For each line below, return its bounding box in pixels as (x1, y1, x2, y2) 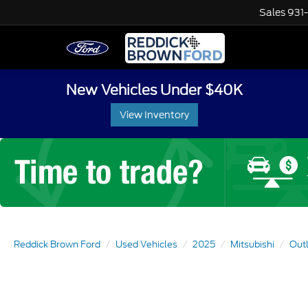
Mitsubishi (230, 238, 274, 251)
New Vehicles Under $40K (65, 80, 243, 100)
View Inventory (119, 108, 189, 122)
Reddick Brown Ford (14, 238, 100, 251)
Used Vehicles (115, 238, 177, 251)
